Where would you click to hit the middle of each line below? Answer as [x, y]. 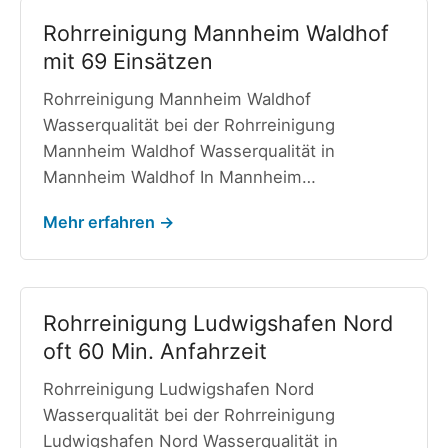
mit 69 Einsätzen [127, 61]
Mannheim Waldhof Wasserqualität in [188, 151]
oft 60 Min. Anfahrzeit [154, 351]
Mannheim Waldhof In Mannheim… [179, 177]
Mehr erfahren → [108, 221]
